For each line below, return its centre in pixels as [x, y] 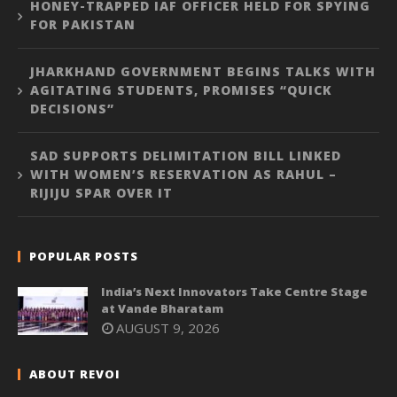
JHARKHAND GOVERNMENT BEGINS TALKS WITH [203, 71]
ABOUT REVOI [75, 374]
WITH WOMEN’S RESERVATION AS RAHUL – [183, 174]
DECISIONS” [72, 108]
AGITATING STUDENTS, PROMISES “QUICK [181, 90]
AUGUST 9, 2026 [168, 327]
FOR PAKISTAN [83, 24]
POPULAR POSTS [84, 256]
